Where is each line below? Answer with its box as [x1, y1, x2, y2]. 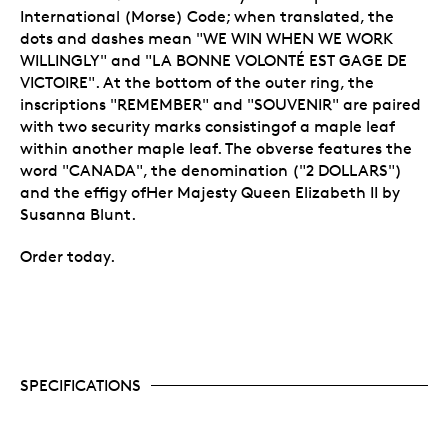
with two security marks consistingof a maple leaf [20, 116, 395, 136]
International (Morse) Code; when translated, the [20, 6, 394, 26]
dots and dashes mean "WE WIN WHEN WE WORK [20, 28, 393, 48]
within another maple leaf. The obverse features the [20, 138, 412, 158]
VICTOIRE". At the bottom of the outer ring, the [20, 72, 374, 92]
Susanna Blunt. [20, 204, 136, 224]
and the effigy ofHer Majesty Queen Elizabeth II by [20, 182, 400, 202]
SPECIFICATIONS [20, 375, 141, 395]
